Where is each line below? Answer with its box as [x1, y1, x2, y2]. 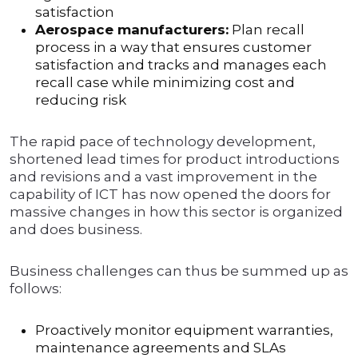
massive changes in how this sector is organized [10, 204, 343, 221]
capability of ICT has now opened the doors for [10, 186, 331, 203]
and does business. [10, 221, 142, 238]
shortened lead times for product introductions [10, 151, 340, 168]
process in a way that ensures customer [35, 39, 312, 56]
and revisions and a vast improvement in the [10, 169, 317, 185]
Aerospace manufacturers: [35, 22, 229, 38]
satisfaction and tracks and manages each [35, 57, 327, 74]
